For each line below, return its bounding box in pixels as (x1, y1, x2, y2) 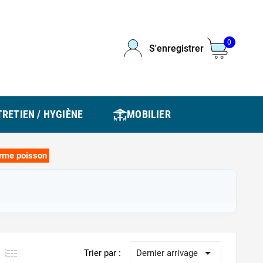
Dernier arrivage (136, 248, 198, 258)
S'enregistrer (149, 42, 204, 54)
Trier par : (83, 248, 121, 258)
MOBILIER (127, 108, 171, 120)
